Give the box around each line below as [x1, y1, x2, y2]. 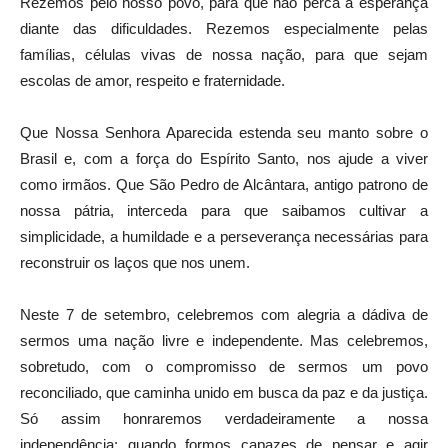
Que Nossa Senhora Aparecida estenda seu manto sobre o [20, 123, 428, 141]
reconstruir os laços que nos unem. [20, 253, 250, 271]
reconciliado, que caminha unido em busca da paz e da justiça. [20, 383, 428, 401]
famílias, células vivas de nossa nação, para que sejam [20, 45, 428, 63]
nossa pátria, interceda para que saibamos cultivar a [20, 201, 428, 219]
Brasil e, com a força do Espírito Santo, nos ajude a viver [20, 149, 428, 167]
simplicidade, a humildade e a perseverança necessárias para [20, 227, 428, 245]
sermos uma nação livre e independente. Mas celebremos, [20, 331, 428, 349]
